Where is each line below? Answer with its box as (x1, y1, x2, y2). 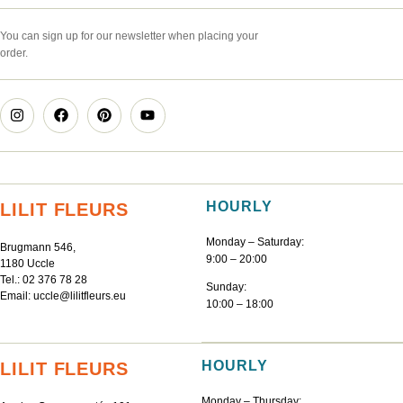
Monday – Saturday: (206, 235, 304, 248)
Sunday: (206, 280, 246, 293)
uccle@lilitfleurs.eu (33, 289, 126, 302)
